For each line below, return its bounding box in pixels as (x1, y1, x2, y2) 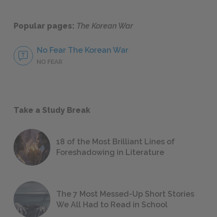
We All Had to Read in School (56, 200, 168, 210)
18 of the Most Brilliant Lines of (56, 137, 175, 147)
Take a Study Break (14, 105, 90, 115)
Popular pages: (14, 21, 77, 31)
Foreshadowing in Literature (56, 148, 164, 157)
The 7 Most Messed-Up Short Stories (56, 189, 194, 199)
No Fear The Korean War (37, 46, 128, 55)
